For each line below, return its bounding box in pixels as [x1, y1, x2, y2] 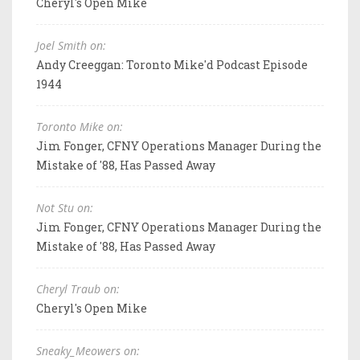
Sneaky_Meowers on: [36, 342, 140, 358]
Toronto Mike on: [36, 118, 123, 134]
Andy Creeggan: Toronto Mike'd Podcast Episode [36, 56, 308, 72]
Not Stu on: [36, 199, 93, 215]
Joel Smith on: [36, 37, 106, 53]
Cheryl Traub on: [36, 280, 120, 297]
